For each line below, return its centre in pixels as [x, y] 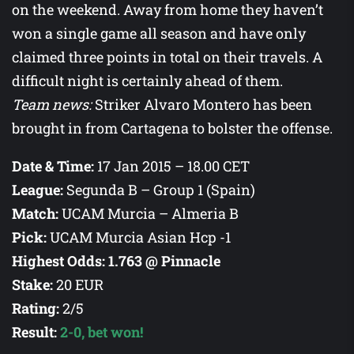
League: [38, 190]
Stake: [32, 285]
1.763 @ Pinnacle [164, 261]
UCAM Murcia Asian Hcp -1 [139, 237]
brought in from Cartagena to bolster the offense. [172, 128]
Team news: [52, 105]
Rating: [36, 309]
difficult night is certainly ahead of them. [147, 81]
